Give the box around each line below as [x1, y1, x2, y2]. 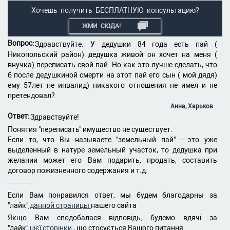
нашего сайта [91, 201, 137, 209]
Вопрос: [8, 39, 34, 47]
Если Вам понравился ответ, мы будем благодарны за [8, 191, 217, 199]
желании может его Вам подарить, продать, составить [8, 156, 217, 164]
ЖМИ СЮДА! [82, 23, 121, 30]
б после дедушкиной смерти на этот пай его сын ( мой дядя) [8, 71, 217, 79]
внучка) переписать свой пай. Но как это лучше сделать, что [8, 61, 217, 69]
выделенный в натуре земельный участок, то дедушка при [8, 146, 217, 154]
